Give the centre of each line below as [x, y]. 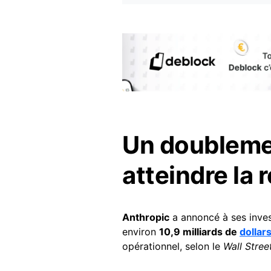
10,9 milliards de [199, 232]
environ [141, 232]
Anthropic [146, 217]
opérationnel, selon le [173, 247]
